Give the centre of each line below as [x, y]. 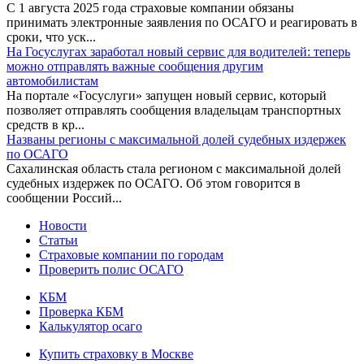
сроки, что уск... [51, 37]
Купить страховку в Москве [116, 353]
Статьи [58, 240]
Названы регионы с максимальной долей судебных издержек [176, 139]
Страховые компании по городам [131, 254]
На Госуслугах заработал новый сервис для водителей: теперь [178, 51]
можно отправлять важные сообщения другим [135, 66]
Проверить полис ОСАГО [111, 269]
